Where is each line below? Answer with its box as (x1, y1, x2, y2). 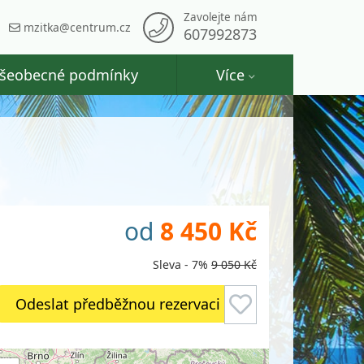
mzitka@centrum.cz (20, 19, 131, 35)
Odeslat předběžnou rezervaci (15, 294, 220, 314)
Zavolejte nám (184, 10, 258, 24)
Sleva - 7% (153, 257, 208, 272)
